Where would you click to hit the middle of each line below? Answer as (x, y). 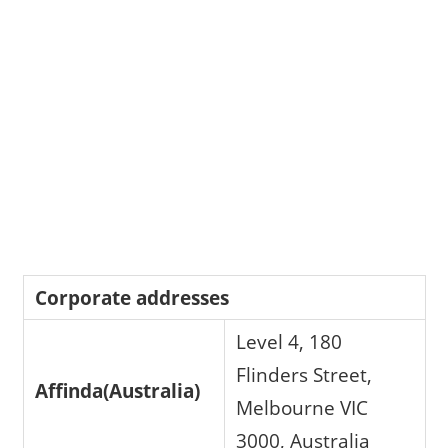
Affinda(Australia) (118, 391)
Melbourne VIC (302, 408)
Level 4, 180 (289, 342)
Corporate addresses (132, 298)
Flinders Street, (304, 375)
